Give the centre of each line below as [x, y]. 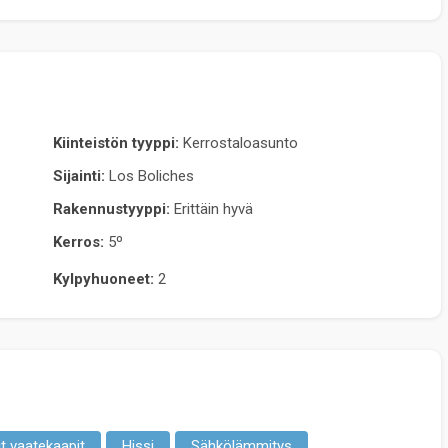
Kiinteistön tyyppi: [115, 142]
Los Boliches [151, 175]
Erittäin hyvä [213, 208]
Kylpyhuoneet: [103, 278]
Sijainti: [78, 175]
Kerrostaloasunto [240, 142]
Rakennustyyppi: [111, 208]
